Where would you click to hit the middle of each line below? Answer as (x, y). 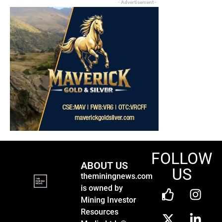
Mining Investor (108, 200)
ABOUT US (104, 165)
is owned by (102, 188)
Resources (99, 212)
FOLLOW (182, 158)
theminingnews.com (116, 176)
